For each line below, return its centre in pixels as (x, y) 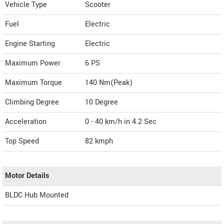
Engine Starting (30, 44)
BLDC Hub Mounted (37, 195)
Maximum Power (33, 63)
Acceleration (26, 122)
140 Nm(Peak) (109, 83)
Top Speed (22, 141)
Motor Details (27, 176)
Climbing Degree (32, 102)
